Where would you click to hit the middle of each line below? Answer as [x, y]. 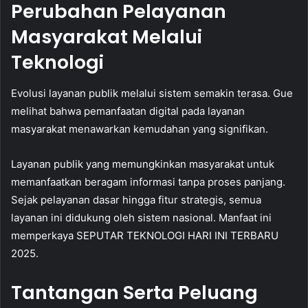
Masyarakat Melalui [107, 37]
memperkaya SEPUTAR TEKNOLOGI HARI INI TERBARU [145, 235]
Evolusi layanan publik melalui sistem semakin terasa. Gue [152, 93]
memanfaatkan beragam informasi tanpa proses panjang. [148, 181]
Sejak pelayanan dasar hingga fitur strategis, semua [136, 199]
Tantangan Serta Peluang [134, 292]
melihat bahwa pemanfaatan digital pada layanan [128, 111]
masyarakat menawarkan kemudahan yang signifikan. [140, 129]
